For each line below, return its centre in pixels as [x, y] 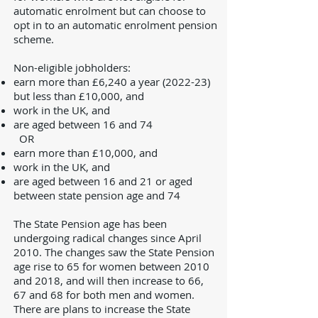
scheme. [34, 39]
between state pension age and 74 [97, 195]
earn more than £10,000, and [86, 153]
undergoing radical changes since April [108, 238]
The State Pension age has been [90, 224]
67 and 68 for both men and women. [104, 295]
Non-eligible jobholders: [72, 67]
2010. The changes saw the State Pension [114, 252]
